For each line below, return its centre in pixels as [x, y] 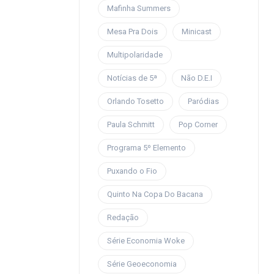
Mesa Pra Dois [132, 31]
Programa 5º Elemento [146, 148]
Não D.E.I [196, 78]
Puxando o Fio [132, 171]
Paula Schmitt [131, 124]
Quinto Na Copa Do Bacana [155, 194]
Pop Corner [198, 124]
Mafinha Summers [139, 8]
